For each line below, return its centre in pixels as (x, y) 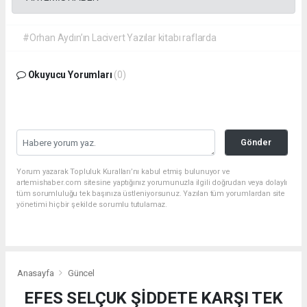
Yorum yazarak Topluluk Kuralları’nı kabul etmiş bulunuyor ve (123, 171)
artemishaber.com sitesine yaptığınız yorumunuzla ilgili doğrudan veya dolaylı (152, 182)
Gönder (256, 142)
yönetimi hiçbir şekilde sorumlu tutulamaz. (92, 204)
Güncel (81, 273)
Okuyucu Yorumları (70, 74)
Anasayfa (37, 273)
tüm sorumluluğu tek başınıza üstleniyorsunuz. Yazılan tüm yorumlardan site (151, 193)
